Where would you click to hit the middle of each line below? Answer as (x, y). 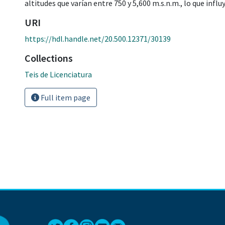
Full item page (65, 97)
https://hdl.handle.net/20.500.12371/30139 (98, 38)
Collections (49, 58)
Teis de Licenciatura (58, 74)
